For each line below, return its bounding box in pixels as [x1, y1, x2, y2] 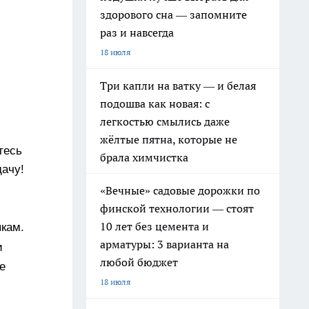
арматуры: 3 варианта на [100, 237, 229, 251]
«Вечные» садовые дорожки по [100, 183, 260, 197]
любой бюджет [100, 255, 178, 269]
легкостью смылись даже [100, 114, 230, 128]
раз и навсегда [100, 26, 174, 39]
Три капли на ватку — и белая [100, 79, 256, 92]
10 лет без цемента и [100, 219, 209, 233]
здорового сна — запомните [100, 8, 247, 21]
